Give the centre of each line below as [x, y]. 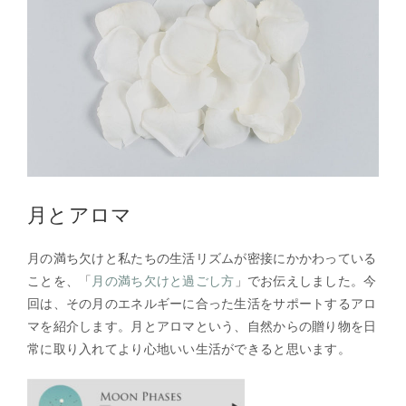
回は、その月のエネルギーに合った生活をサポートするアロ [202, 303]
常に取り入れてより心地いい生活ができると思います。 [189, 348]
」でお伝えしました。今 [305, 280]
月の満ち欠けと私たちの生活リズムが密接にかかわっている [202, 257]
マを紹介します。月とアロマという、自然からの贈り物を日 [202, 325]
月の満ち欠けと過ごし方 [163, 280]
